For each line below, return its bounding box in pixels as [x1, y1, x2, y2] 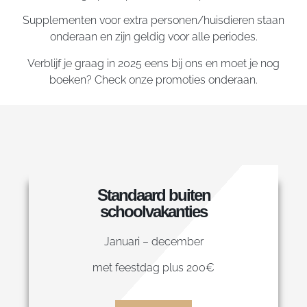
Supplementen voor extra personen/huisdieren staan [23, 14, 284, 27]
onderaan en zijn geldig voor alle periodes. [49, 30, 258, 44]
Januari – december [103, 235, 204, 248]
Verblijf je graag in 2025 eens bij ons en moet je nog [27, 56, 280, 70]
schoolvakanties [100, 202, 207, 221]
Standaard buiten [97, 186, 210, 204]
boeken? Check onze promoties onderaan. [49, 73, 258, 86]
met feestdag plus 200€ [93, 261, 214, 275]
